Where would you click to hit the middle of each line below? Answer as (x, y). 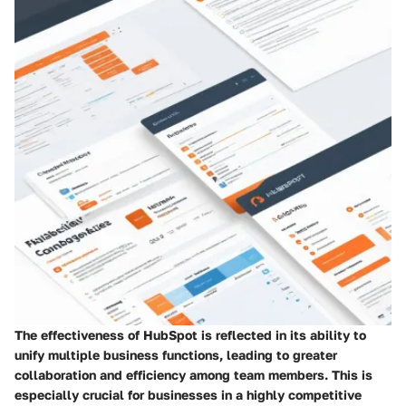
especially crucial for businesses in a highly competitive (188, 394)
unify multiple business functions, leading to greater (176, 354)
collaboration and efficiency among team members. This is (193, 374)
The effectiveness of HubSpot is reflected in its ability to (190, 334)
